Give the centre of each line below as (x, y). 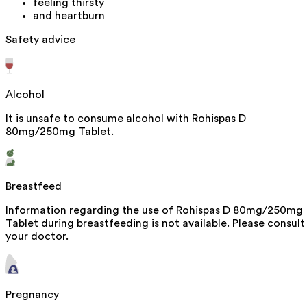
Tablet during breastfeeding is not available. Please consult (155, 223)
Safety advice (40, 39)
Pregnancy (32, 294)
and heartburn (69, 15)
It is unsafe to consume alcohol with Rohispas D (126, 118)
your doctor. (37, 236)
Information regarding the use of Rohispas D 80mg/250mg (154, 210)
